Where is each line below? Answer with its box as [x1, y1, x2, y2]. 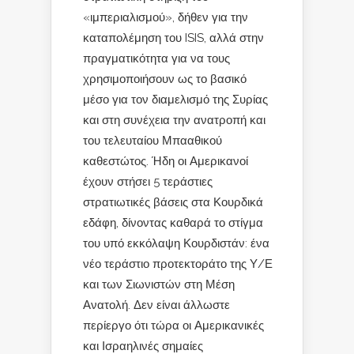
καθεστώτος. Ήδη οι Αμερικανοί [83, 153, 248, 168]
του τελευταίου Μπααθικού [83, 133, 222, 147]
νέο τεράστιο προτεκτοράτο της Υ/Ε [83, 256, 273, 270]
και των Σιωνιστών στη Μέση [83, 277, 235, 291]
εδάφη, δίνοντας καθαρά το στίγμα [83, 215, 263, 229]
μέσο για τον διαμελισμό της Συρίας [83, 92, 268, 106]
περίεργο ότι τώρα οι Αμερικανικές [83, 318, 264, 332]
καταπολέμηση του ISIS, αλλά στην [83, 30, 264, 44]
